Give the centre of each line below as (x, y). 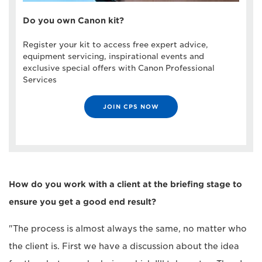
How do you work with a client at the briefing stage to (125, 184)
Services (40, 80)
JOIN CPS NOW (131, 106)
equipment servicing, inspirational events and (113, 56)
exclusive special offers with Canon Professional (119, 68)
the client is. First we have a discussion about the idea (124, 246)
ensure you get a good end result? (82, 201)
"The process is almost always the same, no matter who (128, 228)
